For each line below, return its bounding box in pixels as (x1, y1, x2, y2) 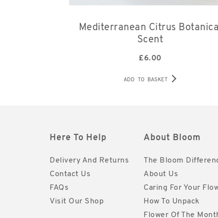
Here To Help (50, 133, 107, 143)
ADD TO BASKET (124, 77, 168, 83)
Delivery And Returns (50, 157, 129, 165)
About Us (144, 170, 178, 179)
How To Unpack (144, 198, 200, 206)
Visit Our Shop (50, 198, 104, 206)
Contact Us (50, 170, 91, 179)
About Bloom (144, 133, 201, 143)
